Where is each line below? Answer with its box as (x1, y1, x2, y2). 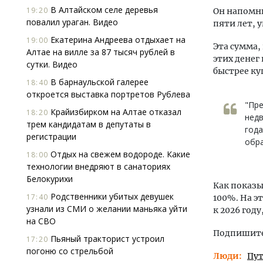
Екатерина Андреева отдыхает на (48, 34, 186, 45)
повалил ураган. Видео (26, 16, 118, 28)
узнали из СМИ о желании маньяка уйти (26, 203, 187, 214)
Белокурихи (26, 173, 73, 184)
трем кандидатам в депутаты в (26, 119, 151, 130)
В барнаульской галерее (48, 76, 149, 87)
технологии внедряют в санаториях (26, 161, 170, 172)
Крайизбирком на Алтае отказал (48, 106, 181, 117)
